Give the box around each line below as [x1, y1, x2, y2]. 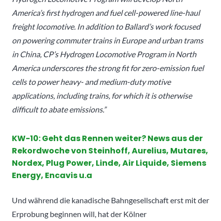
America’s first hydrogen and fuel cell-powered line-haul [12, 7, 200, 17]
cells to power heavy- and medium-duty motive [12, 76, 171, 86]
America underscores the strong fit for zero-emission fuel [12, 63, 204, 73]
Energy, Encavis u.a [12, 169, 92, 181]
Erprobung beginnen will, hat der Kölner [12, 209, 147, 219]
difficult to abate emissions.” [12, 104, 106, 114]
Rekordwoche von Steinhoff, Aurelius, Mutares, [12, 145, 208, 156]
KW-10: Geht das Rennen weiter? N [12, 132, 153, 144]
